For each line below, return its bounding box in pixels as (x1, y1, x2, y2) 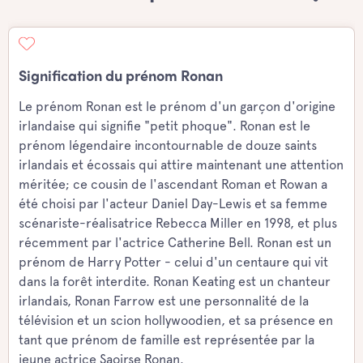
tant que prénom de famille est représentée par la (19, 332, 314, 348)
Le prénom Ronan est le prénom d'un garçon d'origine (19, 99, 335, 114)
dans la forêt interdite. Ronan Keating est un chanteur (19, 274, 331, 289)
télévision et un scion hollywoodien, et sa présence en (19, 313, 333, 328)
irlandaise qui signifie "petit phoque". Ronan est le (19, 118, 310, 134)
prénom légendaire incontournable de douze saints (19, 138, 317, 153)
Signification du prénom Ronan (19, 70, 223, 84)
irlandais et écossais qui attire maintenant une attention (19, 157, 344, 173)
